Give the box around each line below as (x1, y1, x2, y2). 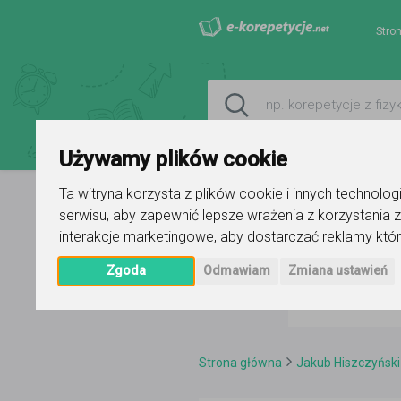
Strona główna (199, 355, 282, 370)
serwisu (59, 207, 107, 225)
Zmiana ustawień (287, 263, 388, 278)
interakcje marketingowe (59, 228, 215, 246)
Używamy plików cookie (59, 147, 288, 173)
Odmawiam (203, 263, 271, 278)
